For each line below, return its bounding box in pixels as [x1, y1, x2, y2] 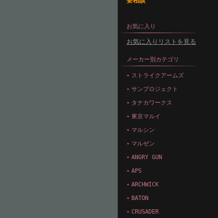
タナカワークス [131, 99, 172, 106]
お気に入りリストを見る [127, 38, 196, 45]
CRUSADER [131, 208, 159, 215]
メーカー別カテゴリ [127, 56, 179, 63]
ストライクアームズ [131, 72, 184, 79]
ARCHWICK [131, 181, 159, 188]
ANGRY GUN [131, 154, 162, 161]
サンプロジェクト [131, 86, 178, 92]
